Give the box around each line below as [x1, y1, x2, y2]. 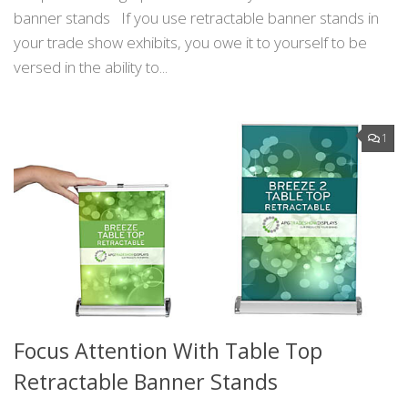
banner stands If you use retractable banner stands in [14, 7, 379, 29]
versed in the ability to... [14, 56, 168, 78]
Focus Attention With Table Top [14, 336, 322, 366]
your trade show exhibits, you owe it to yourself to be [14, 32, 367, 54]
